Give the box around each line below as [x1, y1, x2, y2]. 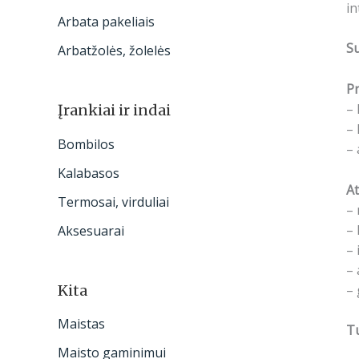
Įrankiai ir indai [58, 101, 171, 120]
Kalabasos [58, 163, 119, 182]
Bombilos [58, 135, 115, 153]
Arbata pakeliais [58, 13, 155, 31]
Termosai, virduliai [58, 192, 169, 211]
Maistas [58, 315, 105, 333]
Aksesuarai [58, 221, 124, 240]
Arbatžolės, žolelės [58, 42, 171, 60]
